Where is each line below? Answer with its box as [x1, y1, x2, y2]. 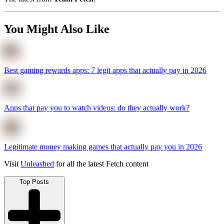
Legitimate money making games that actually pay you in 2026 [4, 142, 202, 151]
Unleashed [20, 159, 54, 168]
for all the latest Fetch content [54, 159, 148, 168]
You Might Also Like [4, 22, 109, 35]
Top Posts [19, 177, 49, 185]
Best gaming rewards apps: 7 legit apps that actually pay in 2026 [4, 65, 206, 74]
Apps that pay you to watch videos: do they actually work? [4, 103, 189, 112]
